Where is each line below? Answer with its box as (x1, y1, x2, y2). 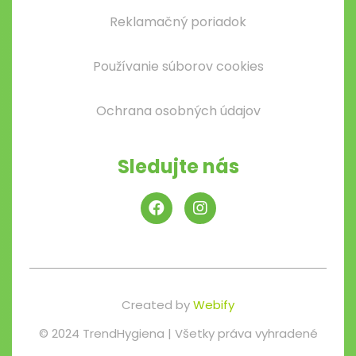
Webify (193, 296, 234, 313)
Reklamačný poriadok (110, 12, 246, 31)
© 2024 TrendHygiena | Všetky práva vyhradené (38, 325, 318, 342)
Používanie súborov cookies (92, 56, 264, 75)
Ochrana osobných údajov (95, 101, 261, 120)
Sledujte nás (117, 153, 239, 180)
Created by (122, 296, 193, 313)
